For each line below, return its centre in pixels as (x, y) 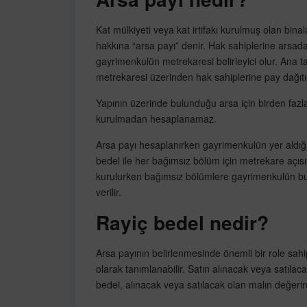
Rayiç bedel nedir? (182, 223)
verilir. (110, 192)
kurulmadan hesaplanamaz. (156, 119)
